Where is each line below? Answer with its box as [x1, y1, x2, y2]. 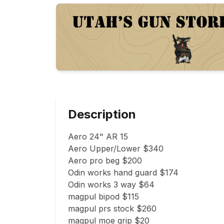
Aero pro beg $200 [68, 155, 142, 166]
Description [68, 107, 136, 122]
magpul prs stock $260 [68, 203, 156, 214]
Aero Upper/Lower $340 [68, 143, 163, 154]
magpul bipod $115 [68, 191, 139, 202]
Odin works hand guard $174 [68, 167, 178, 178]
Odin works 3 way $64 [68, 179, 154, 190]
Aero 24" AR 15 [68, 131, 128, 142]
